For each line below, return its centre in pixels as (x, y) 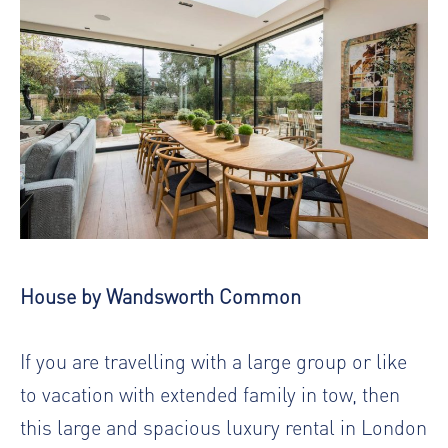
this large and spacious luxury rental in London (223, 426)
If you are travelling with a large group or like (213, 360)
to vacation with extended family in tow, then (210, 393)
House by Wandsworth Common (160, 295)
